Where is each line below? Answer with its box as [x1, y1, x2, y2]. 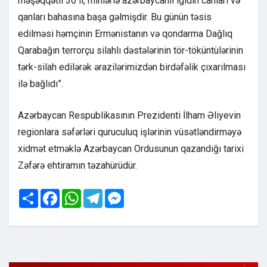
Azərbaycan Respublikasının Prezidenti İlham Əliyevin [18, 110, 241, 121]
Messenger [124, 189, 166, 198]
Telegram [103, 189, 139, 198]
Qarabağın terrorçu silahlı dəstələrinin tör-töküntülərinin [18, 45, 243, 56]
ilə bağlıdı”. [18, 78, 63, 89]
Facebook [60, 189, 96, 198]
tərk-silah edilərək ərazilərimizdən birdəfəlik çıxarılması [18, 61, 246, 73]
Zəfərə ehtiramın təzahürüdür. [18, 160, 137, 171]
